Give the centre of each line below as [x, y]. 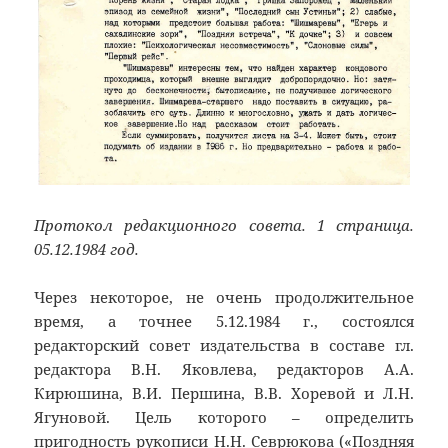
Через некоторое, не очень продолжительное [224, 296]
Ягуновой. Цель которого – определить [224, 416]
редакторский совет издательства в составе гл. [224, 344]
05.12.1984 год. [87, 248]
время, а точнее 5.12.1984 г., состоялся [224, 320]
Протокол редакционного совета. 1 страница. [224, 224]
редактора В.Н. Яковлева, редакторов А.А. [224, 368]
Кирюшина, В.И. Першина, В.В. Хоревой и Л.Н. [224, 392]
